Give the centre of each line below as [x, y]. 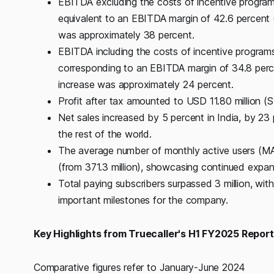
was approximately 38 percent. [126, 35]
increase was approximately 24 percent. [146, 84]
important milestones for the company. [143, 200]
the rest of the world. [105, 134]
